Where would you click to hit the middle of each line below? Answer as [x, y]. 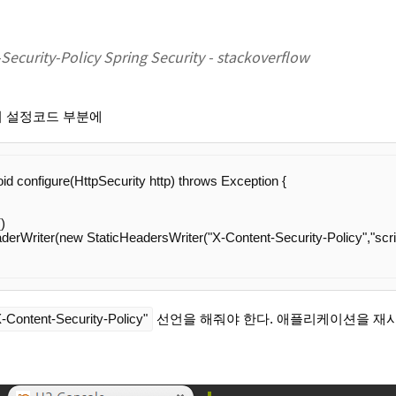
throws [198, 181]
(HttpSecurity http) [124, 181]
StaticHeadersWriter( [145, 238]
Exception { [252, 181]
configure [43, 181]
